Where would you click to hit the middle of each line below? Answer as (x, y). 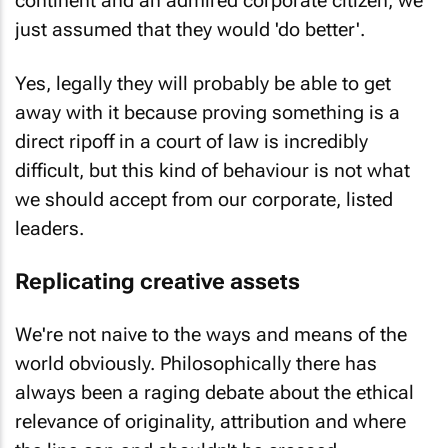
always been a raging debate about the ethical (214, 384)
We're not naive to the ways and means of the (211, 326)
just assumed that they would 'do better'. (190, 21)
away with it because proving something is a (207, 104)
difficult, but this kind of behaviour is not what (212, 162)
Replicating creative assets (157, 273)
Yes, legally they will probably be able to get (203, 75)
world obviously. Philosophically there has (196, 355)
